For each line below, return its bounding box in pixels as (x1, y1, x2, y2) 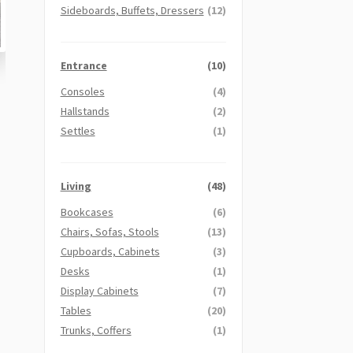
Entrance (60, 58, 107, 72)
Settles (60, 123, 95, 138)
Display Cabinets (60, 283, 139, 298)
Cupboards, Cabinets (60, 243, 160, 258)
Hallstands (60, 103, 110, 118)
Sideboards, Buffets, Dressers (60, 2, 204, 17)
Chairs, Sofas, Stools (60, 224, 159, 239)
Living (60, 178, 91, 193)
